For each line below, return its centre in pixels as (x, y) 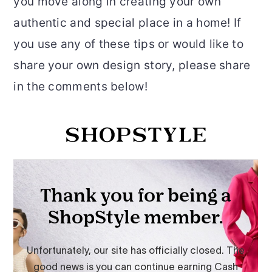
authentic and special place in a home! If (127, 22)
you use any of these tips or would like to (128, 44)
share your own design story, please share (132, 65)
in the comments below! (80, 86)
